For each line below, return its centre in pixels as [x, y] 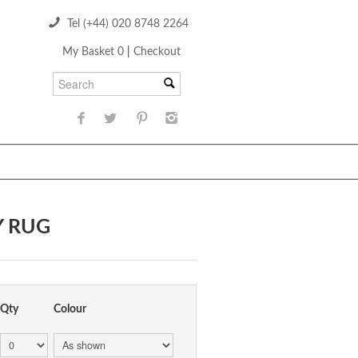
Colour [70, 309]
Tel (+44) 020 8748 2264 [126, 24]
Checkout [157, 52]
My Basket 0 [95, 52]
